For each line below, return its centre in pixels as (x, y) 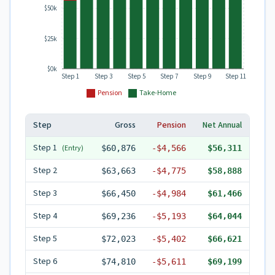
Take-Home (158, 93)
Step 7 (170, 76)
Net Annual (222, 125)
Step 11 (235, 76)
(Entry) (73, 148)
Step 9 (203, 76)
